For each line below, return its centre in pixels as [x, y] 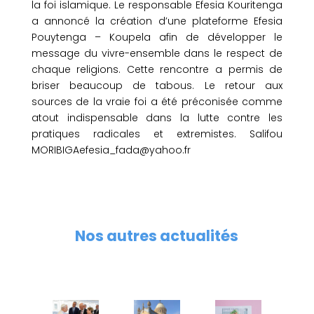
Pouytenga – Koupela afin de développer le [157, 37]
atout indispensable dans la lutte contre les [157, 118]
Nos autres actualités [157, 236]
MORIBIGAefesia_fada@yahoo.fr [111, 150]
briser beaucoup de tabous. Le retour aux [157, 86]
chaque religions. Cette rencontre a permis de [157, 69]
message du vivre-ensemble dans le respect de [157, 53]
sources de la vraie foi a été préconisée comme [157, 102]
